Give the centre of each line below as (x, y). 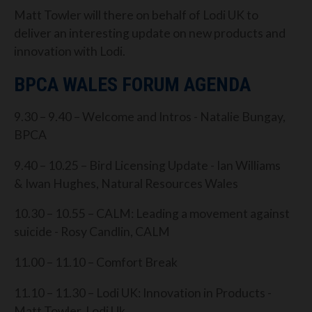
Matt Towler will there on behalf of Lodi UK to (136, 15)
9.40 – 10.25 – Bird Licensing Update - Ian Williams (147, 165)
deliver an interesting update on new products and (150, 33)
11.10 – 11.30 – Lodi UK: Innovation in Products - (143, 292)
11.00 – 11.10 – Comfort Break (96, 263)
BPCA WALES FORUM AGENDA (132, 84)
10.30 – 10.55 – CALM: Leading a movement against (152, 214)
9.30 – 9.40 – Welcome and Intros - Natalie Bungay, (150, 117)
